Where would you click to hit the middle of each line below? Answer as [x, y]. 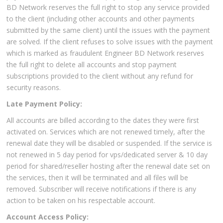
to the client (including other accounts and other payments [101, 19]
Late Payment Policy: [45, 104]
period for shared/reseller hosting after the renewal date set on [109, 166]
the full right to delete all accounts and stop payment [92, 65]
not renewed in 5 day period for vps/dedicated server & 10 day [107, 155]
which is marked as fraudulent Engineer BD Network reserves [106, 53]
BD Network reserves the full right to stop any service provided [108, 7]
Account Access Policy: [48, 217]
